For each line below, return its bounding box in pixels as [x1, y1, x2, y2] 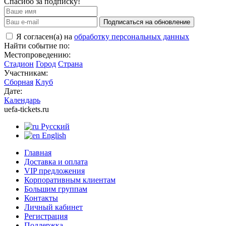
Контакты [24, 193, 58, 202]
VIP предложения [24, 166, 85, 175]
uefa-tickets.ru [4, 104, 49, 114]
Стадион [4, 59, 34, 68]
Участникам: [4, 68, 48, 77]
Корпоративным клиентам [24, 175, 116, 184]
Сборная [4, 77, 33, 86]
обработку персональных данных [74, 32, 189, 41]
